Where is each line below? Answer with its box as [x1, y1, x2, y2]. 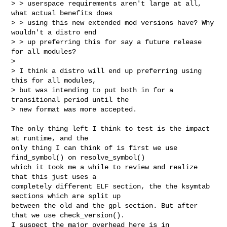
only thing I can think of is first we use [11, 143, 178, 152]
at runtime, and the [11, 134, 89, 142]
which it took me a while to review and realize [11, 163, 198, 171]
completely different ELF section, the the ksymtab [11, 182, 210, 191]
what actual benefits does [11, 9, 113, 17]
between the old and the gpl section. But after [11, 201, 198, 210]
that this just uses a [11, 172, 97, 181]
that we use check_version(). [11, 211, 125, 219]
